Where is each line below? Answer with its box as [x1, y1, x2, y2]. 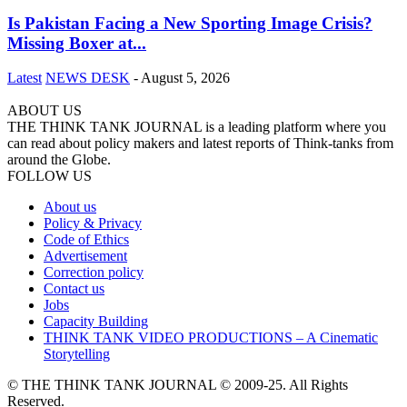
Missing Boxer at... [7, 33, 146, 53]
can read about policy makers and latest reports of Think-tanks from [7, 135, 393, 152]
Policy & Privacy [44, 215, 142, 232]
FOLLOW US [7, 168, 92, 184]
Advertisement [44, 248, 127, 264]
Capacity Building [44, 313, 148, 330]
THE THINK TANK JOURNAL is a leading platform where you [7, 119, 386, 135]
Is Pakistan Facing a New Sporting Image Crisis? [7, 13, 372, 33]
